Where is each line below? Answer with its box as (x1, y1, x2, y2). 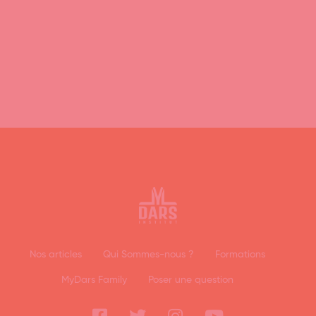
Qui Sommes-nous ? (103, 250, 194, 260)
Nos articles (30, 250, 82, 260)
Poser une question (148, 275, 233, 286)
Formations (215, 250, 265, 260)
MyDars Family (61, 275, 127, 286)
